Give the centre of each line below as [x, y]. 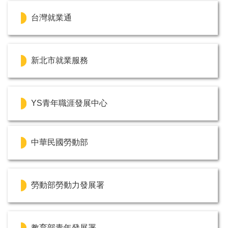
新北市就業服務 [60, 61]
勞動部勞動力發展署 [68, 185]
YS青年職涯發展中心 [69, 103]
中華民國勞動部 [60, 142]
